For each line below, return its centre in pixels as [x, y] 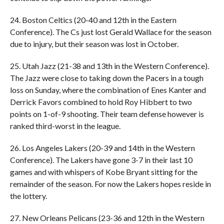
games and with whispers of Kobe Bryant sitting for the [103, 171]
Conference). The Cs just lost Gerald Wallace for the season [110, 31]
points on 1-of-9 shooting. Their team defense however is [107, 113]
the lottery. [28, 195]
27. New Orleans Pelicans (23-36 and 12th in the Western [107, 217]
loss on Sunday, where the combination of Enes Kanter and [108, 89]
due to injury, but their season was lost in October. [94, 43]
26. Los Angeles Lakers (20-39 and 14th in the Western [102, 147]
